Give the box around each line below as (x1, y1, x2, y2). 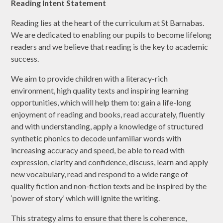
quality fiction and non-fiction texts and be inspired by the (11, 181, 207, 191)
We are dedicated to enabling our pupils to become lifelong (11, 30, 212, 40)
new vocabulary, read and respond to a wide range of (11, 169, 189, 179)
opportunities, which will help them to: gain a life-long (11, 98, 192, 108)
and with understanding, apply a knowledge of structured (11, 121, 204, 131)
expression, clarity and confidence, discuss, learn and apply (11, 157, 209, 167)
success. (11, 54, 39, 64)
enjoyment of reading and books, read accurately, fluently (11, 110, 205, 119)
